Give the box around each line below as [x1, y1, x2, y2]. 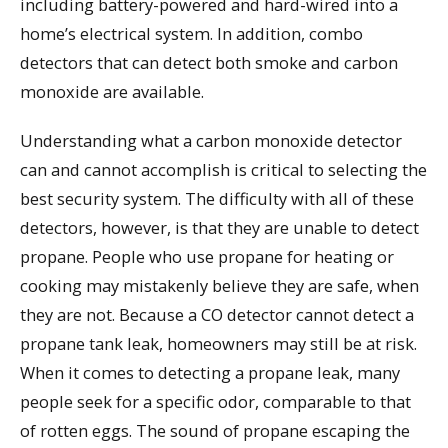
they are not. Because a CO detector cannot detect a [20, 302, 414, 326]
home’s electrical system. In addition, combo [20, 21, 363, 45]
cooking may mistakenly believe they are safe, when [20, 273, 419, 297]
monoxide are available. [20, 79, 204, 103]
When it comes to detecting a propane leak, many [20, 360, 400, 384]
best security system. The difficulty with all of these [20, 186, 414, 210]
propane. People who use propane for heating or [20, 244, 394, 268]
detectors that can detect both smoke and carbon [20, 50, 398, 74]
